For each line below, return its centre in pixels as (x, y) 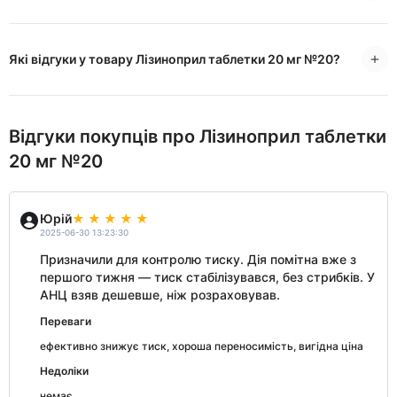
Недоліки (64, 371)
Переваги (66, 322)
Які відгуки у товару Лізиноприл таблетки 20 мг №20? (175, 59)
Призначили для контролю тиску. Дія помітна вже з (198, 260)
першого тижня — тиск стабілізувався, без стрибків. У (207, 277)
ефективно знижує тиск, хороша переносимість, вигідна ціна (202, 346)
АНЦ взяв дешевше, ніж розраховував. (160, 295)
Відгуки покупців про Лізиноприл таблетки (198, 137)
